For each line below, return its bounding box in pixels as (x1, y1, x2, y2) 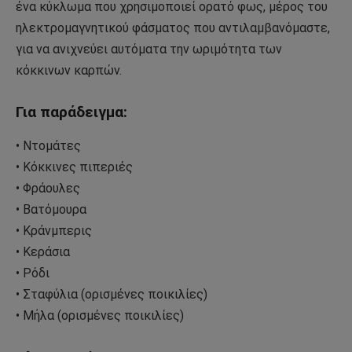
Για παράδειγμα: (16, 103, 127, 122)
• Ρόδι (16, 265, 49, 280)
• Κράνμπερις (16, 222, 92, 238)
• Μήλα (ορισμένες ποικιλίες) (16, 307, 184, 323)
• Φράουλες (16, 180, 80, 196)
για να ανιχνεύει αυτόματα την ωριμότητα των (16, 42, 282, 57)
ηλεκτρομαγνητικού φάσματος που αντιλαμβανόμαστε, (16, 20, 330, 36)
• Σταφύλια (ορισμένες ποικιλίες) (16, 286, 207, 302)
